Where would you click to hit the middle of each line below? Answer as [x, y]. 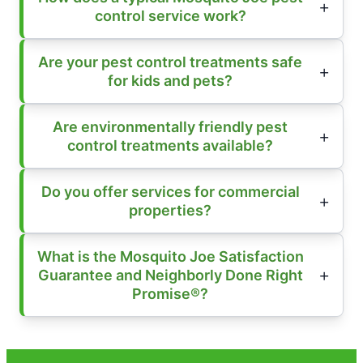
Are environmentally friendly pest [170, 126]
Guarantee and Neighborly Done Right [170, 275]
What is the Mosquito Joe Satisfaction [170, 256]
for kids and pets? [170, 80]
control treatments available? [170, 145]
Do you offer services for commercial [170, 191]
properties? [170, 210]
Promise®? [170, 293]
